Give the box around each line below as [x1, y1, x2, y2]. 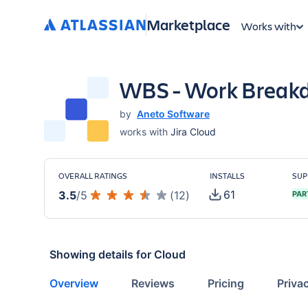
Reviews [131, 276, 175, 290]
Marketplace [146, 14, 230, 34]
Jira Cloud [170, 126, 216, 137]
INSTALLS [210, 170, 245, 181]
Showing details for [49, 247, 154, 261]
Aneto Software [137, 108, 210, 120]
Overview [49, 276, 98, 290]
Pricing [208, 276, 244, 290]
